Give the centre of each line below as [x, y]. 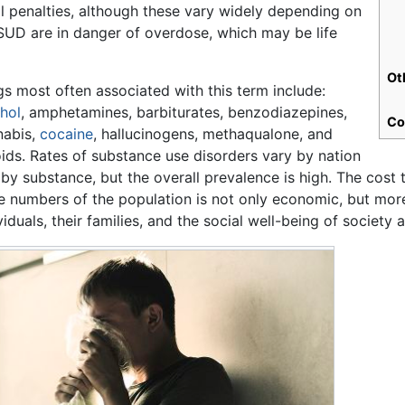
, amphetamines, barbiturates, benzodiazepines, [184, 113]
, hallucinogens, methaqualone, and [213, 134]
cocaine [67, 134]
